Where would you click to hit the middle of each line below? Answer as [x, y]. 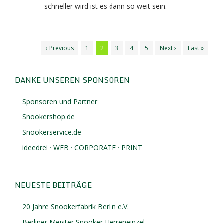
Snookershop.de [49, 117]
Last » [196, 48]
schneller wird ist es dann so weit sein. [106, 6]
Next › [168, 48]
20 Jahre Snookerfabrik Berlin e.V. [76, 206]
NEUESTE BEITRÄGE [53, 185]
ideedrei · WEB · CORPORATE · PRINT [82, 148]
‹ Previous [60, 48]
